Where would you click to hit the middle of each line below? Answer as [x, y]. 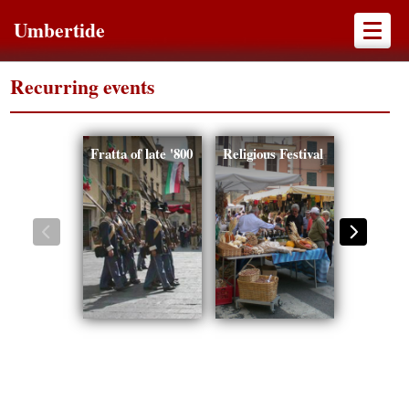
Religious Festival [273, 153]
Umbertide [59, 30]
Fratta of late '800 [141, 153]
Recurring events [82, 86]
